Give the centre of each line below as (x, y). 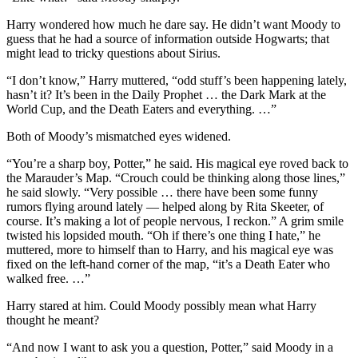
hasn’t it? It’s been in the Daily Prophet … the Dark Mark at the (166, 94)
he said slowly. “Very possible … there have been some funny (162, 192)
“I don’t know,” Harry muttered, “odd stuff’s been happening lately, (177, 80)
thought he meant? (53, 320)
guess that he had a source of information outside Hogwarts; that (168, 38)
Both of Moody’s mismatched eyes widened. (119, 136)
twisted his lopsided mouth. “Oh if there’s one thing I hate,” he (163, 235)
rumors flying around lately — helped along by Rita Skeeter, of (165, 206)
